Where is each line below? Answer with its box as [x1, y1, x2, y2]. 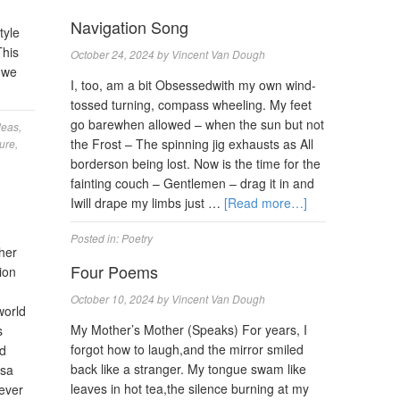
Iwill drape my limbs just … [71, 194, 225, 212]
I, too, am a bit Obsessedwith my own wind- [71, 76, 317, 94]
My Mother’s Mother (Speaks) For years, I [71, 321, 308, 338]
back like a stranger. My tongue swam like [71, 360, 307, 378]
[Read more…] [224, 194, 308, 212]
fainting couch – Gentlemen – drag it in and [71, 174, 315, 192]
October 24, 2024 [71, 46, 155, 62]
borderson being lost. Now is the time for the [71, 154, 321, 172]
